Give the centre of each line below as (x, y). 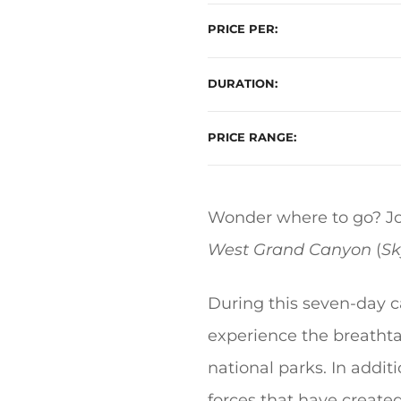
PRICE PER (241, 30)
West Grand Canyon (290, 250)
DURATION (241, 83)
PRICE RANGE (251, 137)
